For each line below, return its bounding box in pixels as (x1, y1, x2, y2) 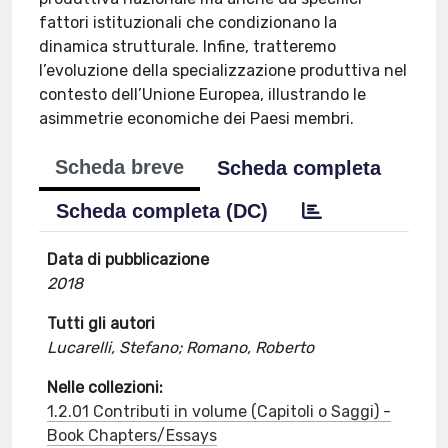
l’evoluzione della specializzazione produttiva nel (39, 61, 408, 80)
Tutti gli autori (47, 314, 156, 333)
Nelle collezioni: (47, 378, 164, 397)
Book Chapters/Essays (47, 426, 218, 445)
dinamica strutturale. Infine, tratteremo (39, 37, 337, 56)
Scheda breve (55, 156, 185, 178)
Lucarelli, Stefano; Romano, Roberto (47, 338, 315, 357)
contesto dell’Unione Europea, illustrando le (39, 85, 367, 104)
